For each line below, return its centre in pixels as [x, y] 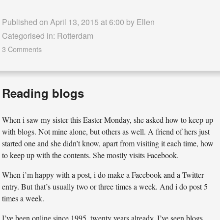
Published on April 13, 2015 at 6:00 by [69, 22]
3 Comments [22, 49]
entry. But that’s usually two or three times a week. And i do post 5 [105, 187]
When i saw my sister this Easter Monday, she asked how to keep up [108, 120]
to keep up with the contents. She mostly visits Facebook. [91, 155]
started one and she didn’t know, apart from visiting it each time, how [108, 143]
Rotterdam [75, 36]
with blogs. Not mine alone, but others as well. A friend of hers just [106, 132]
